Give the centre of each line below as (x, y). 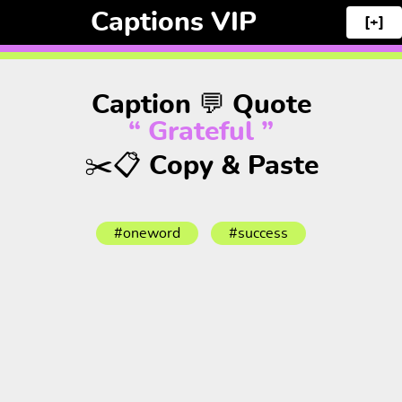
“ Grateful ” (201, 132)
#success (258, 233)
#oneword (147, 233)
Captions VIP (173, 22)
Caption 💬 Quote (201, 105)
